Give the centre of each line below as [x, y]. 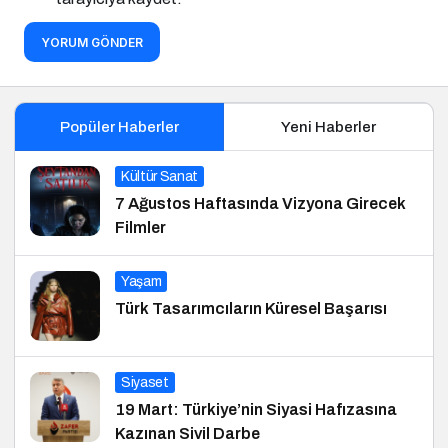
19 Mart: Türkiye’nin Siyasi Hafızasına [256, 409]
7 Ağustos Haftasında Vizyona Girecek [260, 203]
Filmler [140, 227]
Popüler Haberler [119, 126]
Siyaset [145, 382]
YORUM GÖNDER [92, 42]
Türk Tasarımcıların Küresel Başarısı [251, 308]
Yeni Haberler [328, 126]
